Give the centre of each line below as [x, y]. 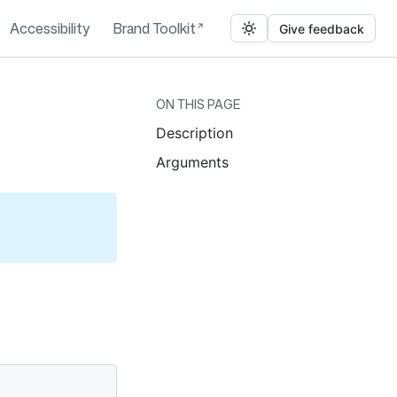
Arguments [192, 162]
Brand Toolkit [154, 28]
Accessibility [50, 28]
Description [195, 133]
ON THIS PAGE [198, 104]
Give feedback [322, 28]
